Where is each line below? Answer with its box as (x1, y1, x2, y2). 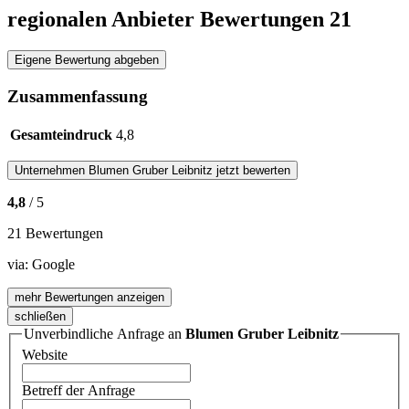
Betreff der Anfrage (22, 383, 135, 399)
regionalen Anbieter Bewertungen (7, 7, 330, 32)
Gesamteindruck (10, 126, 112, 142)
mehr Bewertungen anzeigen (15, 289, 164, 304)
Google (32, 256, 75, 272)
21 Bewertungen (7, 225, 103, 241)
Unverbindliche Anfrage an (24, 325, 185, 341)
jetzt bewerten (213, 163, 290, 177)
